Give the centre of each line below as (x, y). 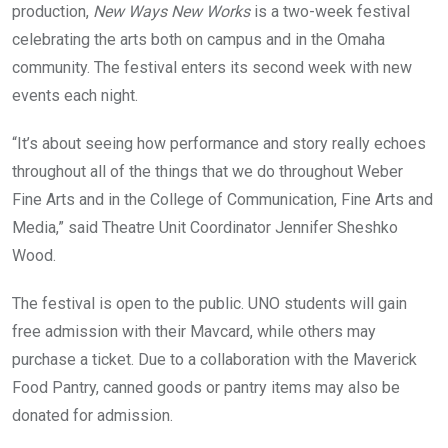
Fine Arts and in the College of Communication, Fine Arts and (222, 199)
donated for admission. (96, 415)
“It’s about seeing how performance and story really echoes (219, 143)
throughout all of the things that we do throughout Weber (207, 171)
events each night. (79, 95)
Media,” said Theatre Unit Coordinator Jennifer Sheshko (205, 227)
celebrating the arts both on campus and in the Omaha (198, 39)
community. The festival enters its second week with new (212, 67)
